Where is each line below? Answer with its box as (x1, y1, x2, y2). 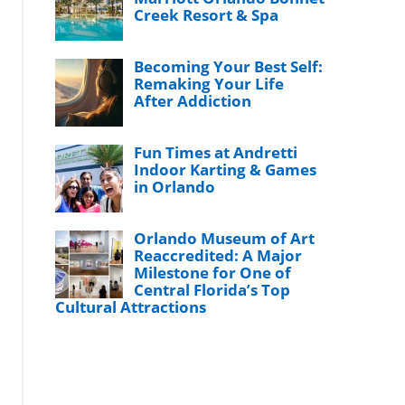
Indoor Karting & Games (134, 159, 317, 180)
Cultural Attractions (55, 297, 207, 317)
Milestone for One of (134, 262, 292, 283)
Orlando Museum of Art (134, 228, 316, 249)
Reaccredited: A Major (134, 245, 303, 266)
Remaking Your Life (134, 73, 285, 94)
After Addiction (134, 90, 252, 111)
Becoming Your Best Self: (134, 56, 324, 77)
